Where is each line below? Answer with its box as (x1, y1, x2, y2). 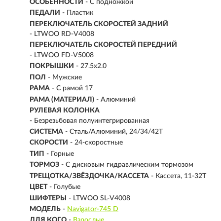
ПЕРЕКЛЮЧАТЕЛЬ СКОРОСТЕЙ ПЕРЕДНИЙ (30, 41, 177, 49)
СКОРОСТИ (30, 139, 68, 147)
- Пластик (62, 9, 93, 17)
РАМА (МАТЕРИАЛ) (30, 96, 94, 103)
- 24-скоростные (70, 139, 123, 147)
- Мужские (48, 74, 82, 81)
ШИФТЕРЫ (30, 194, 67, 202)
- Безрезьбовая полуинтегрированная (30, 117, 149, 124)
